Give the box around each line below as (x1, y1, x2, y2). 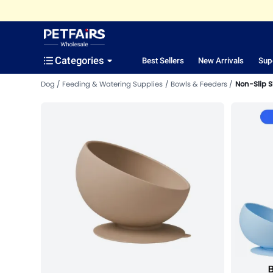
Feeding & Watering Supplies (62, 79, 163, 89)
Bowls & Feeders (170, 79, 227, 89)
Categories (55, 55, 105, 67)
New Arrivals (198, 56, 244, 66)
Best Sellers (141, 56, 184, 66)
